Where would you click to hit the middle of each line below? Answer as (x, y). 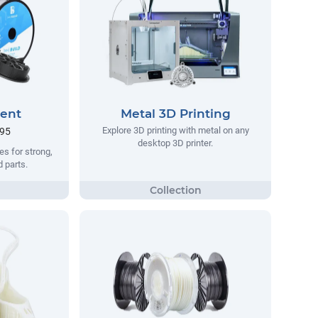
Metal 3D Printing (175, 114)
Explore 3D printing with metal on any (175, 131)
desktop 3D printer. (175, 143)
